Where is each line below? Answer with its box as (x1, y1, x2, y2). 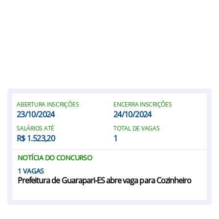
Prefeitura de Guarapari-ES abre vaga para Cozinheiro (18, 175, 192, 186)
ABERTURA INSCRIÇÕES (17, 100, 79, 109)
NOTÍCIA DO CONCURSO (18, 153, 92, 162)
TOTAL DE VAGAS (113, 124, 160, 132)
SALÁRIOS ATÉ (17, 124, 55, 132)
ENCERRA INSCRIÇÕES (113, 100, 172, 109)
